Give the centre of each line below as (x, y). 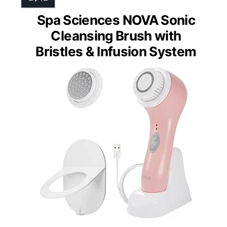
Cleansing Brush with (116, 36)
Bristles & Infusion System (116, 52)
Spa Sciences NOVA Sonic (116, 20)
